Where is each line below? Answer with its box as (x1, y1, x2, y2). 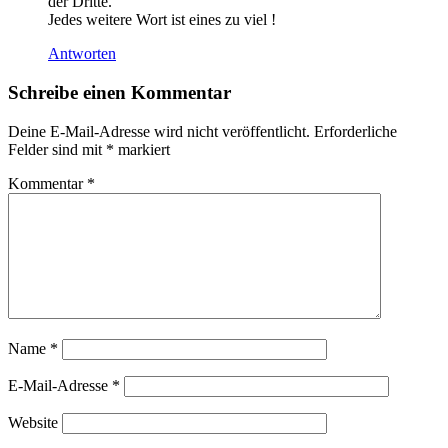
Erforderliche (314, 122, 397, 140)
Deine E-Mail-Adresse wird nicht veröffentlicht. (8, 122, 310, 140)
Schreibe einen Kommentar (8, 81, 231, 103)
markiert (114, 140, 170, 158)
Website (8, 413, 58, 431)
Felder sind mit (8, 140, 106, 158)
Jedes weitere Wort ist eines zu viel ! (48, 11, 276, 29)
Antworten (48, 45, 116, 63)
